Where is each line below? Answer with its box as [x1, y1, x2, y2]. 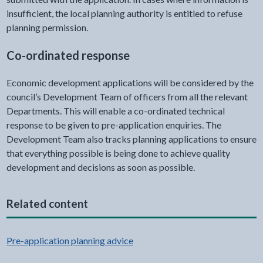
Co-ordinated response [6, 48, 130, 62]
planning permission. [6, 22, 88, 33]
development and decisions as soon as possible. [6, 161, 195, 173]
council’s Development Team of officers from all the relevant [6, 91, 248, 102]
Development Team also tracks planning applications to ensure [6, 133, 257, 144]
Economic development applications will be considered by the [6, 77, 254, 88]
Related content [6, 196, 88, 210]
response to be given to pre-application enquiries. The [6, 119, 221, 130]
